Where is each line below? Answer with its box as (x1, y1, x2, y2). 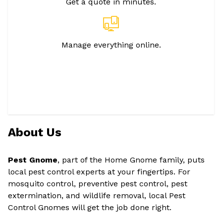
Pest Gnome (8, 155, 57, 165)
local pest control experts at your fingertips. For (8, 167, 190, 176)
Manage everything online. (61, 40, 161, 50)
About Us (8, 125, 61, 139)
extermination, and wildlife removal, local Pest (8, 191, 185, 200)
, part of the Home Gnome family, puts (57, 155, 205, 165)
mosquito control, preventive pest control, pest (8, 179, 187, 188)
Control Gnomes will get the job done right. (8, 203, 171, 212)
